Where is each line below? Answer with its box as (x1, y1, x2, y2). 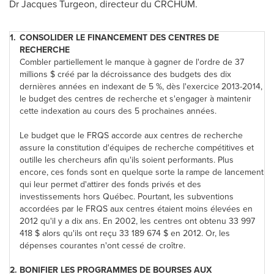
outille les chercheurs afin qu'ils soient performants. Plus (20, 154, 234, 166)
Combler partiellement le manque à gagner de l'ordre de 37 (20, 56, 244, 68)
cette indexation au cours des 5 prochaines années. (20, 105, 217, 117)
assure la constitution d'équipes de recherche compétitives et (20, 141, 254, 154)
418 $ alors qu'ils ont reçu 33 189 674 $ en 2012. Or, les (20, 227, 230, 240)
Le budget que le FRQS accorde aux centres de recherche (20, 129, 243, 142)
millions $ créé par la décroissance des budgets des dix (20, 68, 231, 81)
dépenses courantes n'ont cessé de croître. (20, 239, 185, 252)
